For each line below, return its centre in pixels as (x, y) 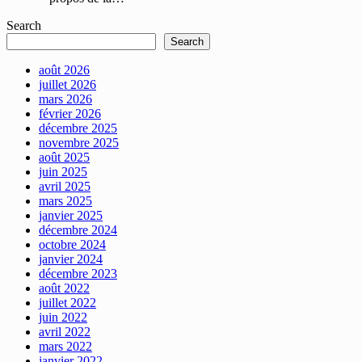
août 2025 (64, 157)
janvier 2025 (71, 215)
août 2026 (64, 69)
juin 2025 (63, 171)
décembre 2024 (78, 229)
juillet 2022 (67, 302)
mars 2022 (65, 346)
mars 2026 (65, 99)
